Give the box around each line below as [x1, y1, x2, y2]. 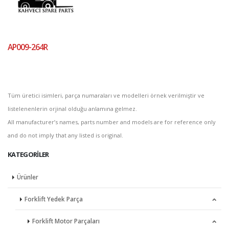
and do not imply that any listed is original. [8, 131, 123, 139]
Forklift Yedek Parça [25, 195, 83, 203]
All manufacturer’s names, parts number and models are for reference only [8, 118, 216, 126]
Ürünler [17, 173, 38, 181]
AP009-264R [8, 41, 48, 53]
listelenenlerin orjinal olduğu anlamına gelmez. [8, 105, 137, 112]
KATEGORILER [8, 150, 49, 159]
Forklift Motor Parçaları [32, 217, 100, 225]
